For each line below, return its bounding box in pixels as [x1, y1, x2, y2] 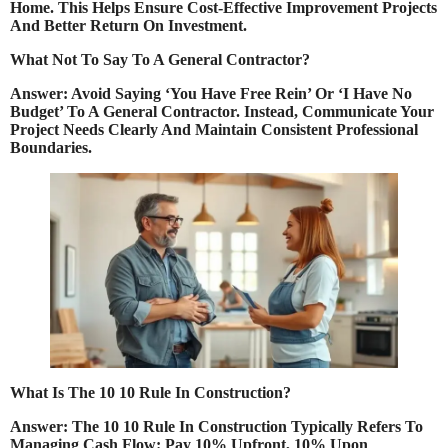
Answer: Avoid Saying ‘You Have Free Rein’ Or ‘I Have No [10, 84, 412, 102]
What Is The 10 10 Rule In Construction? [10, 384, 291, 402]
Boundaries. [10, 138, 92, 156]
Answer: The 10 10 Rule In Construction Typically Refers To [10, 418, 423, 436]
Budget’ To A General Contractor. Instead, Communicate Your [10, 102, 434, 120]
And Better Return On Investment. [10, 16, 247, 34]
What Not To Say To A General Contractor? [10, 50, 310, 68]
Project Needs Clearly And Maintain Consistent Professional [10, 120, 418, 138]
